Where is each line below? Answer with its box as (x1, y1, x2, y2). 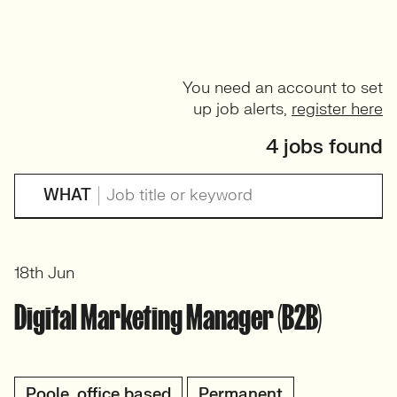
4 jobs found (266, 134, 383, 160)
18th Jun (14, 263, 74, 284)
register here (292, 99, 383, 120)
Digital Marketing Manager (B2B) (14, 299, 322, 337)
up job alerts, (193, 99, 292, 120)
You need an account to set (183, 78, 383, 98)
